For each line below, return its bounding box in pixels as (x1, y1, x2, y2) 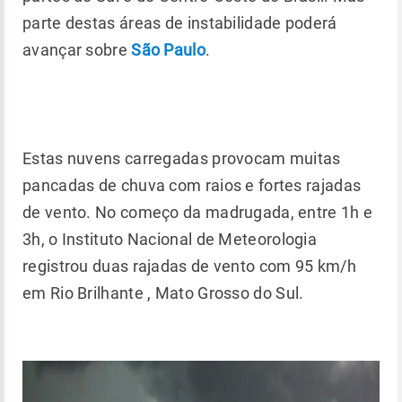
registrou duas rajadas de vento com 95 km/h (22, 257, 356, 275)
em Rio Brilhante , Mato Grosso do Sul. (22, 284, 304, 302)
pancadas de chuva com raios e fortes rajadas (22, 176, 362, 195)
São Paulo (131, 40, 205, 59)
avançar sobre (22, 40, 132, 59)
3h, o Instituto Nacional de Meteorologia (22, 230, 317, 249)
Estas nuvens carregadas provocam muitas (22, 149, 341, 168)
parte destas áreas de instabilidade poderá (22, 13, 337, 32)
